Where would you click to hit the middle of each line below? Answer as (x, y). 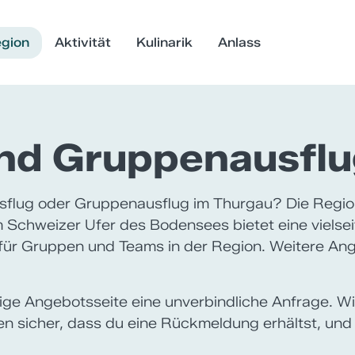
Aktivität (82, 42)
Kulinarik (164, 42)
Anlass (239, 42)
